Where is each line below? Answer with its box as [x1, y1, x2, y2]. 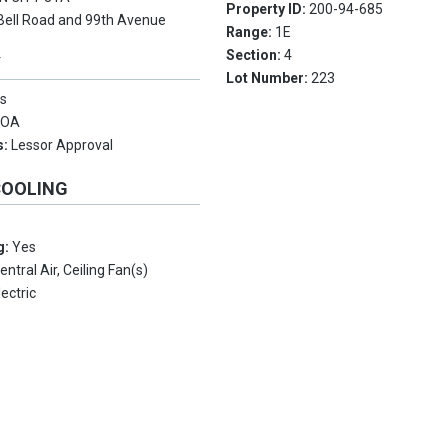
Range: [226, 24, 276, 41]
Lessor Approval [11, 137, 114, 154]
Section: [226, 47, 285, 64]
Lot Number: [226, 70, 312, 87]
